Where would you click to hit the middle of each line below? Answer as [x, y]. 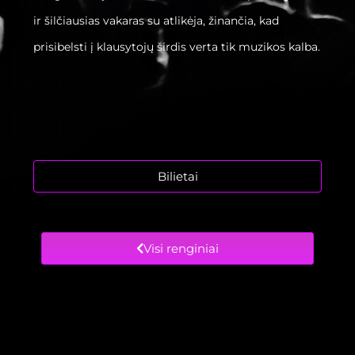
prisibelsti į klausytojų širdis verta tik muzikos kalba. [177, 47]
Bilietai [177, 177]
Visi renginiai [181, 249]
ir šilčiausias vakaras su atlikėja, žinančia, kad [157, 21]
